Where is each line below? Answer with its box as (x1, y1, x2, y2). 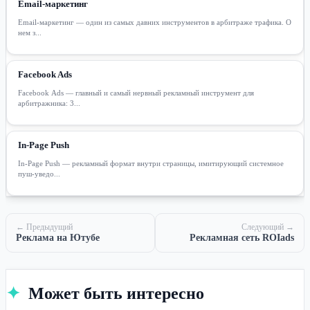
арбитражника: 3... (18, 98, 80, 107)
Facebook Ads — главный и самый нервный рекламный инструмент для (18, 88, 254, 97)
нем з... (18, 28, 42, 37)
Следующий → (241, 221, 294, 232)
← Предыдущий (16, 221, 73, 232)
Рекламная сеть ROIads (190, 232, 294, 243)
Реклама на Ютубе (16, 232, 100, 243)
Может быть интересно (28, 284, 204, 302)
